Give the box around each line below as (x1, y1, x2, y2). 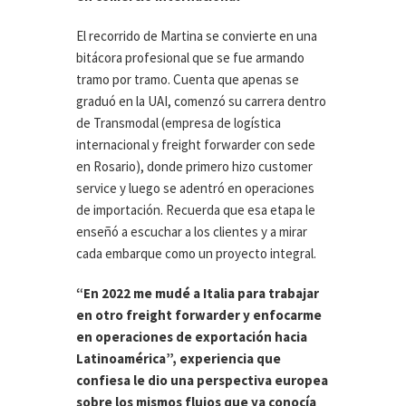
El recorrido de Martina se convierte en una (76, 27, 317, 45)
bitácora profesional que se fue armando (76, 49, 304, 67)
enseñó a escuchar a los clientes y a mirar (76, 223, 307, 241)
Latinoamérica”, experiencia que (76, 350, 281, 368)
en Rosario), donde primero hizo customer (76, 158, 313, 176)
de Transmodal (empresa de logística (76, 114, 281, 132)
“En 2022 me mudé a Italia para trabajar (76, 285, 319, 303)
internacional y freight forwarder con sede (76, 136, 315, 154)
